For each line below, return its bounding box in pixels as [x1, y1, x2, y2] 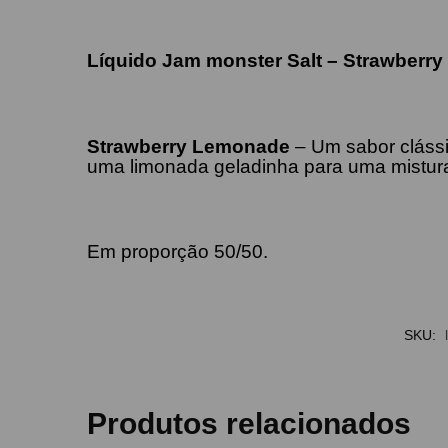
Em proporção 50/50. [87, 240, 269, 262]
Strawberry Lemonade [87, 135, 296, 157]
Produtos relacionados [87, 406, 412, 440]
